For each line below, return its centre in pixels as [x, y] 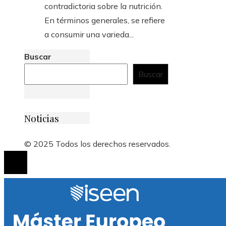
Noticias [42, 118]
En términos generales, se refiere [105, 20]
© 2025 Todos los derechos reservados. [97, 144]
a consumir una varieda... [89, 35]
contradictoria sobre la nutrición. [103, 6]
